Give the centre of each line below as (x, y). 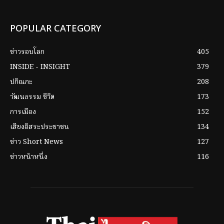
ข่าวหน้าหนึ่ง (29, 157)
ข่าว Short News (36, 142)
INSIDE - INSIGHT (40, 67)
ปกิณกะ (21, 82)
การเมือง (23, 112)
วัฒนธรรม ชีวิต (32, 97)
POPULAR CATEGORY (55, 29)
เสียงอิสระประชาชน (39, 127)
